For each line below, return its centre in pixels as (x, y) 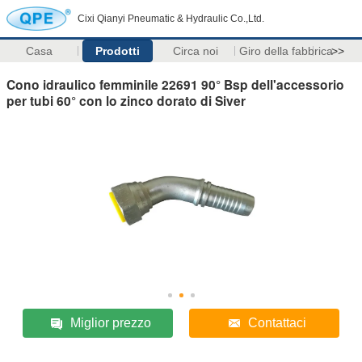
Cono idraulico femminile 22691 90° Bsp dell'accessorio (175, 84)
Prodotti (117, 51)
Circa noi (196, 51)
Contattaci (277, 322)
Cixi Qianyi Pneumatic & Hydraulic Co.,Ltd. (171, 19)
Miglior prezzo (111, 322)
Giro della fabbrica (286, 51)
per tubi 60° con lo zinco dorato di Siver (126, 100)
